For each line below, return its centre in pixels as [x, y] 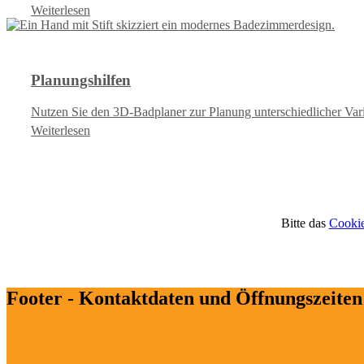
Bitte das [303, 223]
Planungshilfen [81, 80]
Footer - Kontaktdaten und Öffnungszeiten [184, 298]
